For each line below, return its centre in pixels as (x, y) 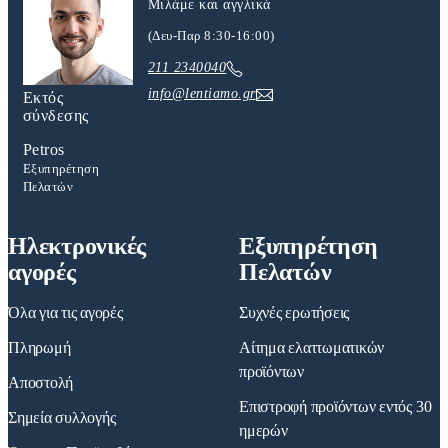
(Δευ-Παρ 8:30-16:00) (211, 35)
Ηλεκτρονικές (77, 246)
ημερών (263, 431)
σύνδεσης (56, 116)
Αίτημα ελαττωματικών (312, 348)
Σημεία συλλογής (62, 418)
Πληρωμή (39, 348)
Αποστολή (41, 383)
